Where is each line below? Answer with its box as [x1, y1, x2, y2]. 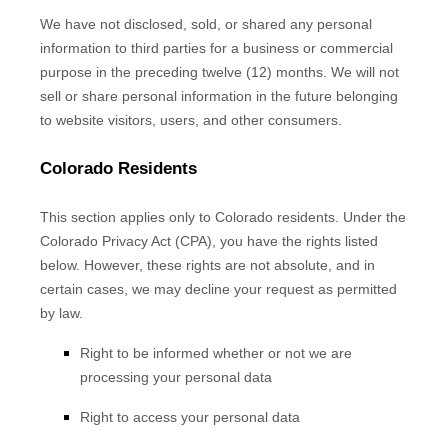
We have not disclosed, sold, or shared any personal [40, 16, 372, 32]
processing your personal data [80, 369, 272, 385]
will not [356, 64, 399, 80]
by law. [40, 305, 83, 321]
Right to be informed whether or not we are [80, 345, 352, 361]
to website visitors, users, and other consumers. [40, 112, 342, 128]
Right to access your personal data [80, 409, 300, 425]
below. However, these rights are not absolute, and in [40, 257, 375, 273]
